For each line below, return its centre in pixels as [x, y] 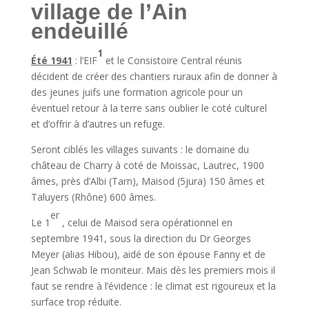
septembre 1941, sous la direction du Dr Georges [141, 238]
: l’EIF [84, 60]
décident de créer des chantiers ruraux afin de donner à [154, 76]
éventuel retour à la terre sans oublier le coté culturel [149, 108]
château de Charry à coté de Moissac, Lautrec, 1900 [147, 165]
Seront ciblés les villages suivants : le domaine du [140, 149]
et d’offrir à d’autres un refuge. [98, 124]
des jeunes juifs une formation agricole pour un [137, 92]
